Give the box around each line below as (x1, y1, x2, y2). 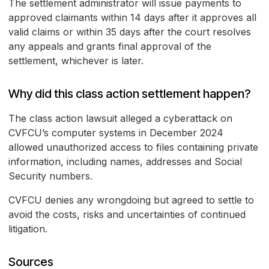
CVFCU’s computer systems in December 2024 (8, 127, 223, 139)
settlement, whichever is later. (8, 55, 144, 67)
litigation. (8, 223, 47, 235)
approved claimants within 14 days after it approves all (8, 11, 256, 24)
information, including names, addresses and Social (8, 156, 242, 168)
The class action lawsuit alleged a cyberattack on (8, 112, 232, 125)
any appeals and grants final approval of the (8, 40, 211, 53)
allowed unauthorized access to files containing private (8, 141, 258, 154)
